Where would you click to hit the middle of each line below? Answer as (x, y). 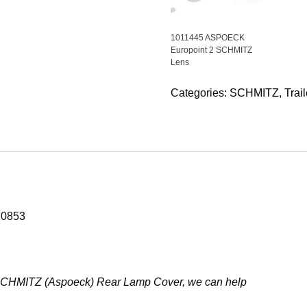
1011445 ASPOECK (208, 38)
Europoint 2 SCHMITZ (212, 50)
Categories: (200, 93)
